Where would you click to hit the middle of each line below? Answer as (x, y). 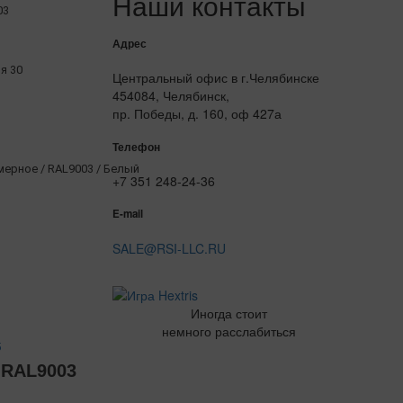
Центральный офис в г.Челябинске (216, 78)
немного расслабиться (229, 331)
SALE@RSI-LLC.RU (170, 248)
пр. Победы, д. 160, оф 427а (197, 114)
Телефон (137, 147)
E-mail (128, 214)
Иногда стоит (229, 313)
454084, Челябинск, (171, 96)
